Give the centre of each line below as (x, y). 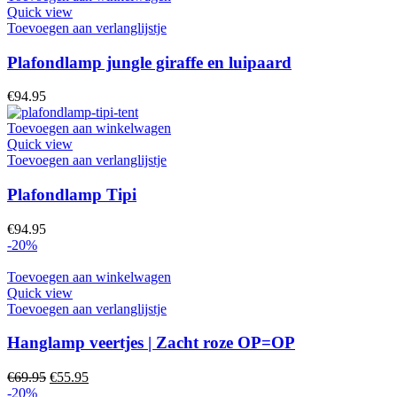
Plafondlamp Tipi (72, 194)
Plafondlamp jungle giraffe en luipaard (149, 62)
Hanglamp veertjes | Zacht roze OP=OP (151, 343)
